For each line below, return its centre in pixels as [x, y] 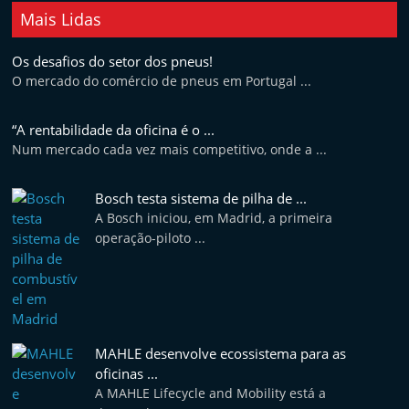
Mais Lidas [61, 19]
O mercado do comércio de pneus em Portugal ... [162, 81]
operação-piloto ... [151, 238]
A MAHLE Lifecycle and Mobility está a [211, 393]
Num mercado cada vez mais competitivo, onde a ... [170, 149]
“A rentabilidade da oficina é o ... [114, 130]
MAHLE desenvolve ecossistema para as [221, 353]
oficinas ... [127, 373]
